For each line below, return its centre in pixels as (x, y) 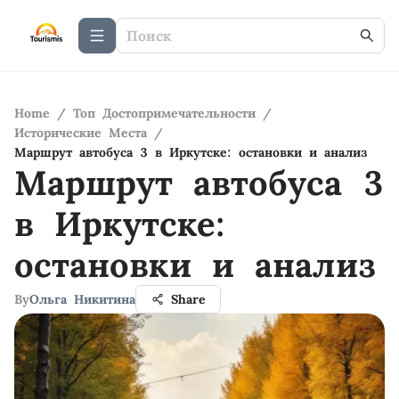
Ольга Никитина (82, 299)
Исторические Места (81, 133)
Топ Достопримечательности (164, 113)
